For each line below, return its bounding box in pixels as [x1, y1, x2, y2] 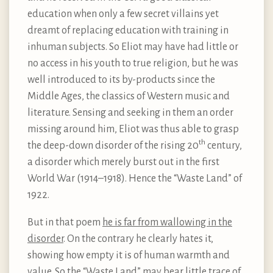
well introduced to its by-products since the [27, 74, 215, 85]
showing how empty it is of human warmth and [27, 249, 230, 261]
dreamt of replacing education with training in [27, 24, 229, 36]
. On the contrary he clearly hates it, [63, 233, 213, 244]
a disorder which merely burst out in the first [27, 156, 219, 168]
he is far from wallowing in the [102, 216, 232, 228]
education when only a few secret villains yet [27, 8, 219, 19]
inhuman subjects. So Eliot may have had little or [27, 41, 238, 52]
